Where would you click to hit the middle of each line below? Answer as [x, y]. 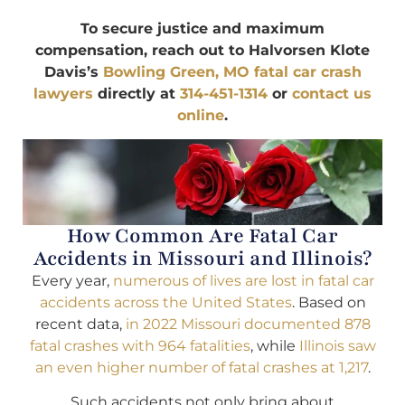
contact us [332, 93]
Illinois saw [337, 345]
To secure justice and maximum [202, 28]
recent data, [80, 324]
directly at [137, 93]
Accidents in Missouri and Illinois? [202, 258]
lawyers [63, 93]
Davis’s [73, 71]
